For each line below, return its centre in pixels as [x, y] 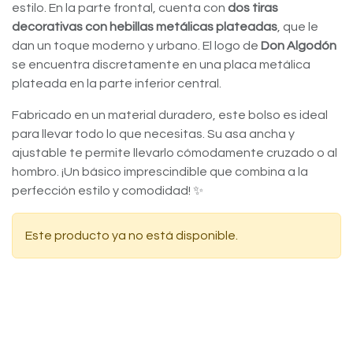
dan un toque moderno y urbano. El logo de [136, 46]
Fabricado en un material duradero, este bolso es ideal [170, 115]
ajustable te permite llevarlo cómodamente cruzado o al [175, 153]
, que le [298, 27]
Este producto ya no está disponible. [132, 236]
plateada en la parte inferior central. [117, 84]
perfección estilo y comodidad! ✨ [108, 191]
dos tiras [253, 8]
